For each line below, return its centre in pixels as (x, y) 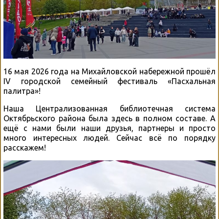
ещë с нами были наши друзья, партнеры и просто (109, 128)
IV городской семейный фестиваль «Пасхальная (109, 81)
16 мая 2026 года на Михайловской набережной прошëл (109, 71)
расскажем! (25, 147)
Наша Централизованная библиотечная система (109, 108)
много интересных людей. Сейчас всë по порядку (109, 138)
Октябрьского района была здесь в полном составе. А (109, 118)
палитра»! (22, 91)
